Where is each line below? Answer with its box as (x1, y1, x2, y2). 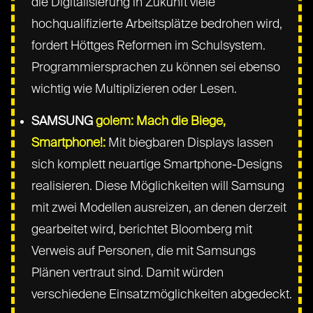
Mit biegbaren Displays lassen (105, 136, 274, 150)
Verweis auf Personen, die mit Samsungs (31, 245, 256, 258)
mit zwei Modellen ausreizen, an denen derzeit (31, 201, 287, 214)
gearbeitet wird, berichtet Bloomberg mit (31, 223, 253, 236)
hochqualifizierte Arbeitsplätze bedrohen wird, (31, 17, 283, 31)
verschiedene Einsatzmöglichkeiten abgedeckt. (31, 288, 293, 301)
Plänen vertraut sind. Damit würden (31, 266, 224, 279)
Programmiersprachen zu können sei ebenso (31, 61, 281, 74)
